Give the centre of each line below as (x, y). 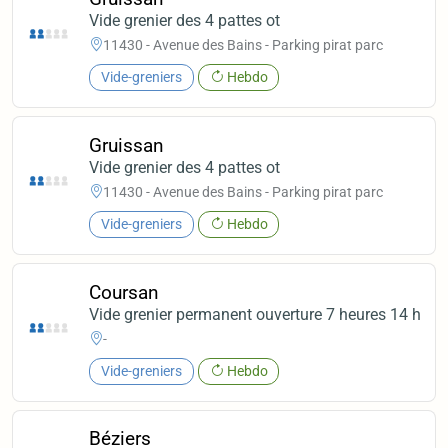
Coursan (124, 292)
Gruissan (127, 145)
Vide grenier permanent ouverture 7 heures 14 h (255, 314)
